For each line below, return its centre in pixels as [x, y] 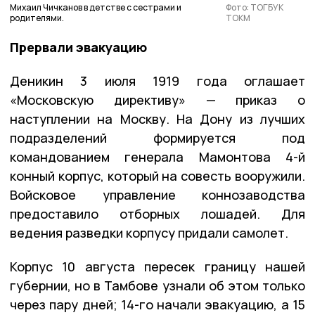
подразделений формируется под [157, 138]
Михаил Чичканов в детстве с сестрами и [96, 8]
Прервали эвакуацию [80, 47]
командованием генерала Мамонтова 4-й [157, 157]
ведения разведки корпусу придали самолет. [149, 233]
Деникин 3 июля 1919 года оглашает [157, 81]
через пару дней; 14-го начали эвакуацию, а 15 [157, 305]
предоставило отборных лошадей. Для [157, 214]
